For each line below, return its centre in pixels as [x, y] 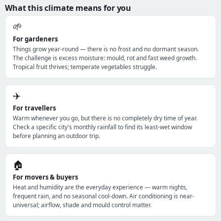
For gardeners [35, 39]
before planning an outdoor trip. [56, 136]
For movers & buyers [45, 177]
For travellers [34, 108]
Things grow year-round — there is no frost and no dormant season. [106, 49]
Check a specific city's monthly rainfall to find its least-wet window [102, 127]
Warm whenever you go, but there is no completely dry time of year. [105, 118]
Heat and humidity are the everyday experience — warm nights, [100, 187]
